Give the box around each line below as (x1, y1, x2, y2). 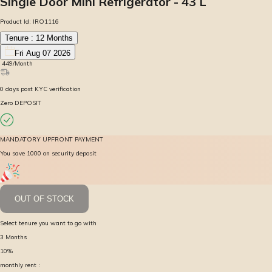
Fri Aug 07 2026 (15, 48, 70, 58)
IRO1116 (33, 17, 59, 25)
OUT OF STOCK (15, 194, 74, 203)
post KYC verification (19, 84, 81, 93)
